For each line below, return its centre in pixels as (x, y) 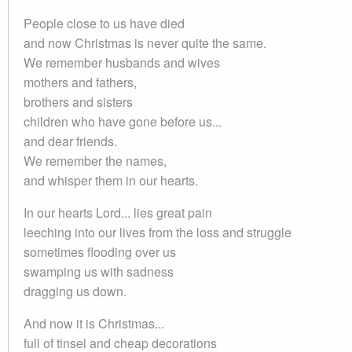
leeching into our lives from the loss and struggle (158, 232)
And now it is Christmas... (94, 323)
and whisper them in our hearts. (111, 180)
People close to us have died (104, 23)
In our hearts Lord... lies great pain (118, 213)
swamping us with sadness (99, 271)
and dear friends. (70, 141)
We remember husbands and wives (122, 62)
